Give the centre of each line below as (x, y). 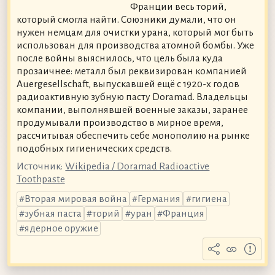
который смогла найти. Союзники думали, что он (126, 19)
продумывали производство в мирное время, (120, 122)
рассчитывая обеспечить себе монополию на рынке (133, 135)
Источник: (39, 167)
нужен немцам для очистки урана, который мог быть (135, 32)
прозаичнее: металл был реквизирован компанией (131, 71)
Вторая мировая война (76, 199)
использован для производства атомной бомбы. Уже (135, 45)
